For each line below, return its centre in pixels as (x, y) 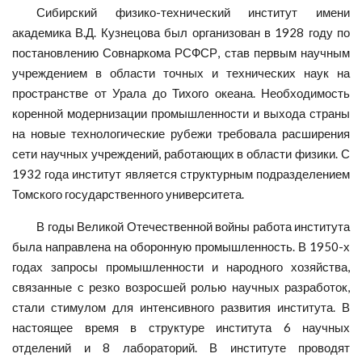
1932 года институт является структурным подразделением (181, 173)
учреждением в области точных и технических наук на (181, 72)
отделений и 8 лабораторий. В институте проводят (181, 347)
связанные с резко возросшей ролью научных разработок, (181, 286)
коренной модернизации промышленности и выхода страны (181, 113)
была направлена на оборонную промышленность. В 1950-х (181, 246)
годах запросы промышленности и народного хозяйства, (181, 266)
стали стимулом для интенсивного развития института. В (181, 307)
